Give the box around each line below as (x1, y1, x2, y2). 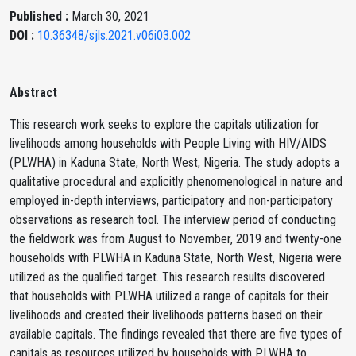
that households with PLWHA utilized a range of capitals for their (10, 288, 329, 304)
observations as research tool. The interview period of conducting (10, 212, 336, 227)
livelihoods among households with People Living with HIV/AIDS (10, 136, 327, 151)
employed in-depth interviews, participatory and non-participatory (10, 193, 333, 208)
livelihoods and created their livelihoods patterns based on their (10, 308, 323, 323)
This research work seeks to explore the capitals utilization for (10, 117, 319, 132)
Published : (10, 9, 72, 24)
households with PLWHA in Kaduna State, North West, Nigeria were (10, 250, 342, 265)
